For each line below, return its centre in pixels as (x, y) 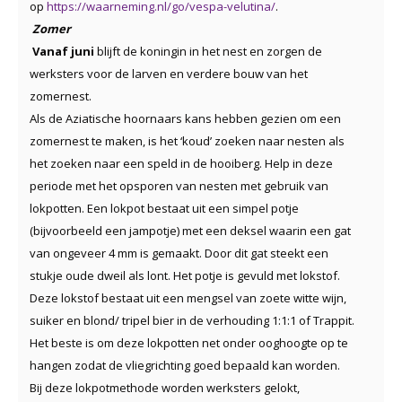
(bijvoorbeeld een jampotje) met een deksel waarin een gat (190, 230)
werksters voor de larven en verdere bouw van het (169, 73)
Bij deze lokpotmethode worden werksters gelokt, (165, 387)
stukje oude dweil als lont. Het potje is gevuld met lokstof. (185, 275)
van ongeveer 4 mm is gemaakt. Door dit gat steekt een (179, 253)
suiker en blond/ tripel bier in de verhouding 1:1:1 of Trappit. (192, 320)
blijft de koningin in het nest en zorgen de (208, 51)
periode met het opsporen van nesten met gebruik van (179, 185)
